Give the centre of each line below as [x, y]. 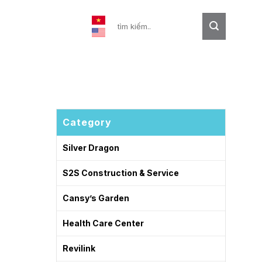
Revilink [79, 248]
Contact [23, 26]
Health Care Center [103, 223]
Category [87, 122]
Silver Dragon [91, 148]
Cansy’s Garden [96, 198]
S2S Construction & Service [121, 173]
